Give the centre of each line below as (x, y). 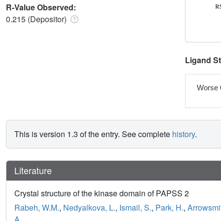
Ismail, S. (135, 208)
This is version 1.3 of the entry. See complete (93, 134)
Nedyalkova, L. (89, 208)
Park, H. (169, 208)
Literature (33, 170)
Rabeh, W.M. (37, 208)
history (184, 134)
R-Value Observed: (42, 7)
